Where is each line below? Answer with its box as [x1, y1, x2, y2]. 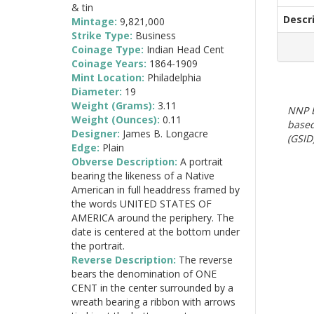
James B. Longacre [123, 126, 208, 140]
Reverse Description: [71, 252, 179, 266]
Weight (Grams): [71, 98, 158, 112]
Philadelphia [147, 70, 201, 84]
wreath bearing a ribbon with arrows [71, 294, 235, 308]
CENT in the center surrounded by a [71, 280, 233, 294]
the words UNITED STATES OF [71, 196, 212, 210]
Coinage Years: [71, 56, 149, 70]
